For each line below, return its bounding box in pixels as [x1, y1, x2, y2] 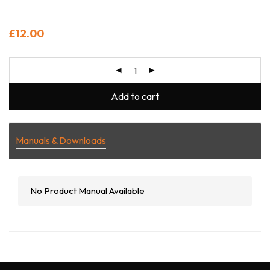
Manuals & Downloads [16, 134, 106, 146]
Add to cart [111, 90, 159, 102]
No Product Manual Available [30, 184, 145, 196]
